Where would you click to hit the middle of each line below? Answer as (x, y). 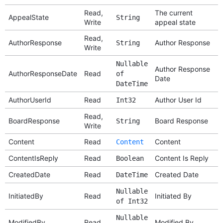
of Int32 (132, 201)
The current (173, 12)
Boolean (130, 158)
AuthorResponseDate (43, 73)
